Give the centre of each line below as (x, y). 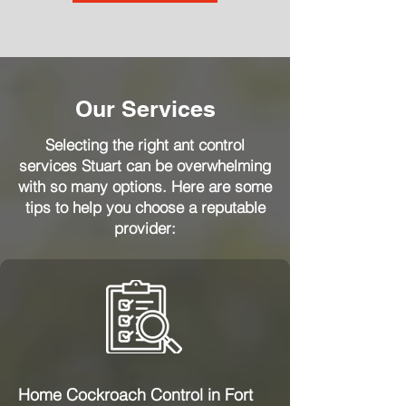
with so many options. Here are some (145, 186)
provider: (145, 228)
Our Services (145, 109)
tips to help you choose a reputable (145, 207)
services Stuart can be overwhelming (145, 165)
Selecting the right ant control (145, 145)
